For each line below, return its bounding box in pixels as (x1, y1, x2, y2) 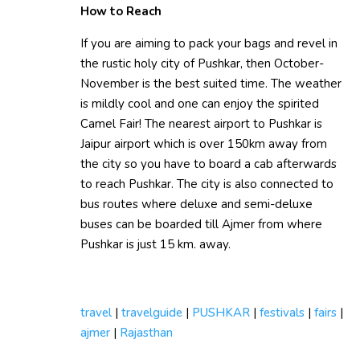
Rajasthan (120, 324, 173, 341)
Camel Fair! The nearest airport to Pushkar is (80, 115, 322, 132)
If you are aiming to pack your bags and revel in (80, 35, 337, 51)
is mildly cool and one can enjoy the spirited (80, 95, 319, 112)
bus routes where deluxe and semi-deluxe (80, 195, 313, 212)
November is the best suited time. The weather (80, 75, 342, 92)
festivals (260, 304, 305, 321)
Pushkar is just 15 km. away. (80, 235, 231, 252)
